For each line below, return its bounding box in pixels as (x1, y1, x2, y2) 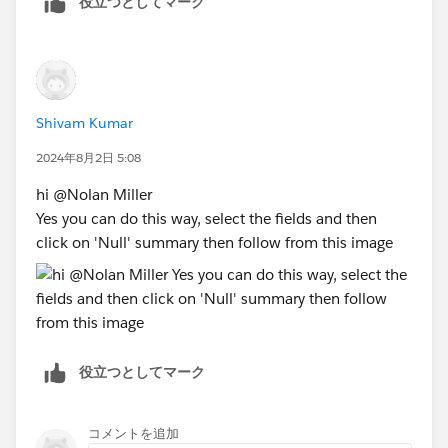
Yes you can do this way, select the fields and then (36, 208, 377, 228)
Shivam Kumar (36, 113, 133, 132)
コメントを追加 (88, 424, 179, 442)
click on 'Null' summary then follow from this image (36, 232, 393, 252)
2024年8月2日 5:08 (36, 148, 141, 166)
